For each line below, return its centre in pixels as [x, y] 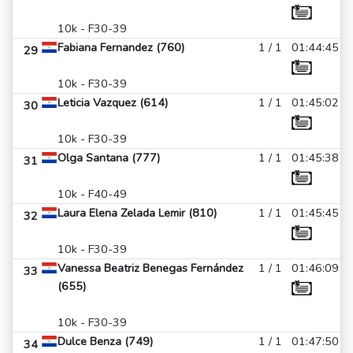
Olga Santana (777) [109, 158]
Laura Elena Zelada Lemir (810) [137, 213]
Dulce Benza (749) [105, 341]
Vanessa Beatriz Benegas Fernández [150, 268]
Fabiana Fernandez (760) [121, 47]
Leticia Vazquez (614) [113, 102]
